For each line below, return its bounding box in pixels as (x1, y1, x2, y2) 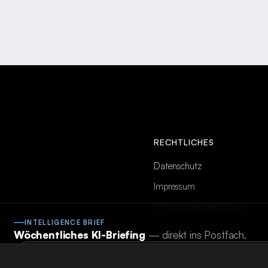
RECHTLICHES (154, 137, 214, 148)
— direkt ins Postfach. (148, 229, 246, 241)
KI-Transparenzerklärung (154, 201, 245, 213)
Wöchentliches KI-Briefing (14, 229, 148, 241)
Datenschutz (154, 160, 202, 172)
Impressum (154, 181, 195, 193)
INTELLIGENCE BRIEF (25, 218, 105, 227)
